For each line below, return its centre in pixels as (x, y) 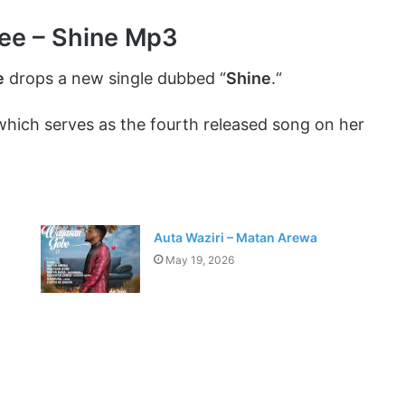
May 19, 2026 (200, 259)
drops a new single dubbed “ (115, 78)
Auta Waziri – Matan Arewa (236, 237)
